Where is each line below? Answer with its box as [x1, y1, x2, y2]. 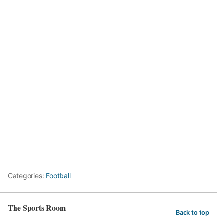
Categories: [8, 171, 46, 180]
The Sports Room [8, 201, 66, 213]
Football [46, 171, 71, 180]
